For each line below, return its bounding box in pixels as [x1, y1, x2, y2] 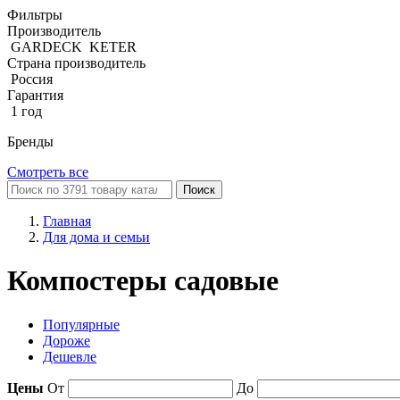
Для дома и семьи [43, 229, 150, 245]
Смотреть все [7, 164, 88, 179]
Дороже [43, 332, 90, 348]
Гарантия [7, 87, 63, 103]
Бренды [7, 134, 54, 149]
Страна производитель [7, 55, 146, 71]
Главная [43, 213, 91, 229]
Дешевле [43, 348, 96, 364]
